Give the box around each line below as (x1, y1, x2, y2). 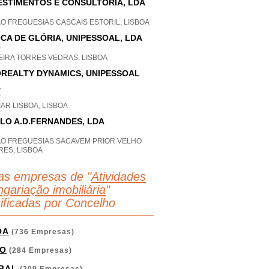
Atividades (91, 170, 146, 183)
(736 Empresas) (9, 228, 74, 236)
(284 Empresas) (7, 246, 72, 255)
